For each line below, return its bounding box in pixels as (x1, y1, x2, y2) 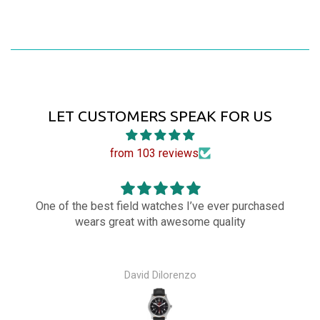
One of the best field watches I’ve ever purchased (36, 199, 284, 214)
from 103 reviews (109, 146, 199, 161)
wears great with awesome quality (74, 215, 246, 229)
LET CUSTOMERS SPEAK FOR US (48, 107, 272, 125)
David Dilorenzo (124, 269, 196, 281)
